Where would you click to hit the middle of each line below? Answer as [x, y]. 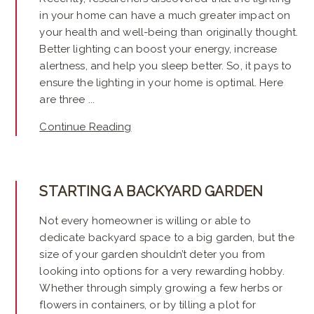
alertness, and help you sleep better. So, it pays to [166, 66]
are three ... [67, 100]
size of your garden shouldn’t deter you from [152, 255]
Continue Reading [86, 127]
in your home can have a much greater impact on [165, 16]
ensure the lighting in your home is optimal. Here [161, 83]
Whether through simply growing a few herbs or [161, 288]
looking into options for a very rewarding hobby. [162, 272]
